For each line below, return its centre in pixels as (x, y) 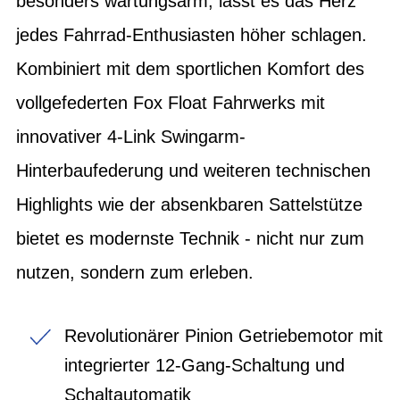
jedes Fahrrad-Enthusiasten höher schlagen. (192, 34)
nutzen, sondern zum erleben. (135, 272)
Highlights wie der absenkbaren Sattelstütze (189, 204)
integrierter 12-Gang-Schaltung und (204, 365)
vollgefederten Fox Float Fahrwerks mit (171, 102)
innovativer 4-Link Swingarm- (131, 136)
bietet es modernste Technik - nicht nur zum (190, 238)
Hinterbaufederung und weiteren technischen (193, 170)
